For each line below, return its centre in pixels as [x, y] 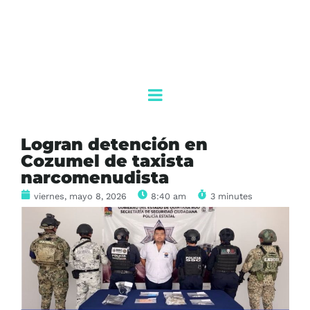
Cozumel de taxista [107, 161]
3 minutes [231, 197]
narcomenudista [95, 178]
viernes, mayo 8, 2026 [80, 197]
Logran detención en [114, 145]
